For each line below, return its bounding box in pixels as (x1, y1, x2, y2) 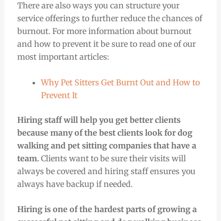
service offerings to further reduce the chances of (17, 13, 202, 24)
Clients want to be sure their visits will (40, 153, 186, 163)
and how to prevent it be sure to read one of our (17, 39, 196, 49)
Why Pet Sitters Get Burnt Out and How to (40, 77, 200, 87)
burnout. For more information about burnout (17, 26, 191, 37)
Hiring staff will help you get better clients (17, 114, 181, 125)
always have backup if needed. (17, 179, 133, 189)
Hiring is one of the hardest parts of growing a (17, 204, 197, 215)
